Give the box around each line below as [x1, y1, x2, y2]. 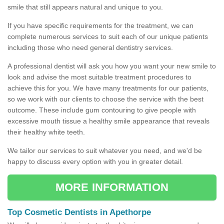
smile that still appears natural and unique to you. [7, 3, 163, 11]
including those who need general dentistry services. [7, 43, 175, 52]
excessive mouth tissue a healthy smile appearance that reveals [7, 117, 209, 125]
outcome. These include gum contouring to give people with [7, 106, 196, 114]
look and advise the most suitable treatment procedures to [7, 73, 191, 81]
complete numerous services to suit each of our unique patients [7, 32, 208, 41]
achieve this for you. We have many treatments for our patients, [7, 84, 208, 92]
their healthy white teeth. [7, 128, 85, 136]
